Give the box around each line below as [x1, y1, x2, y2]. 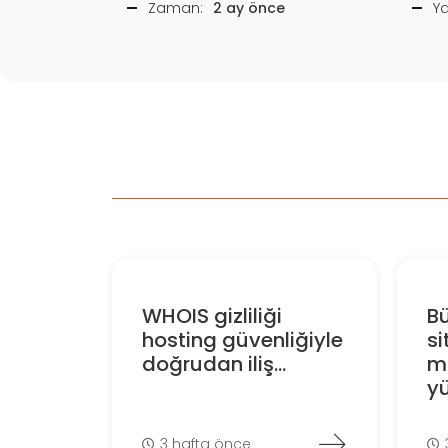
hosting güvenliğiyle [141, 326, 343, 355]
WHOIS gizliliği [141, 302, 282, 331]
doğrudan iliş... [141, 350, 286, 379]
